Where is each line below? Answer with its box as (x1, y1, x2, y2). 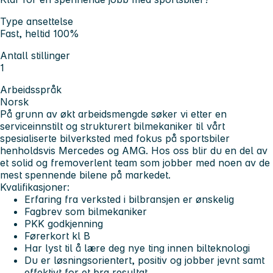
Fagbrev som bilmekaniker (24, 205, 147, 218)
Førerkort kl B (24, 229, 90, 242)
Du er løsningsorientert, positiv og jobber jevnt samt (24, 253, 264, 266)
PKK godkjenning (24, 217, 103, 230)
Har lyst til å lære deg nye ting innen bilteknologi (24, 241, 250, 254)
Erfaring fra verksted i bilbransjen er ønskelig (24, 193, 234, 205)
